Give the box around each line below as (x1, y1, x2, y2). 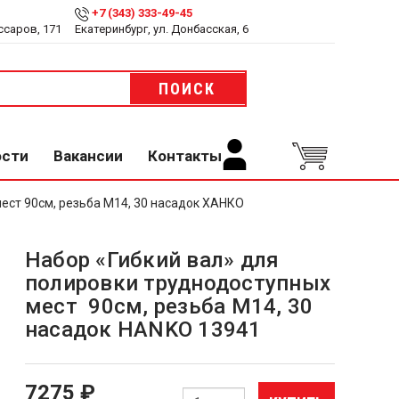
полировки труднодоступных (24, 271, 331, 296)
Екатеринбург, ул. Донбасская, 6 (74, 22, 248, 36)
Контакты (148, 147, 222, 165)
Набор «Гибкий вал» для (24, 248, 280, 273)
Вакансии (53, 147, 123, 165)
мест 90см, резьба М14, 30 (24, 294, 313, 319)
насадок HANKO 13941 (24, 317, 262, 342)
